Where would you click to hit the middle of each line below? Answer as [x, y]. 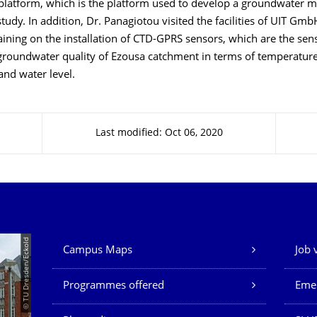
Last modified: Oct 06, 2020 [159, 133]
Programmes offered [114, 286]
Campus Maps [98, 251]
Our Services [99, 243]
